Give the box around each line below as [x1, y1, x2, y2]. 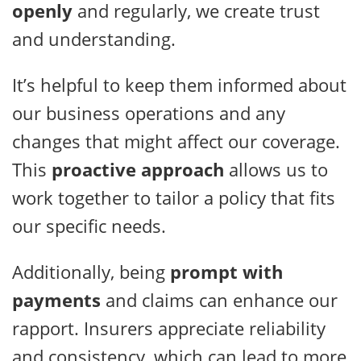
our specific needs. [12, 214, 166, 239]
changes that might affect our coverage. [12, 129, 340, 154]
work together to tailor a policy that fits [12, 185, 335, 210]
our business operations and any [12, 101, 285, 126]
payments [12, 288, 101, 313]
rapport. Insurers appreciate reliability [12, 316, 326, 341]
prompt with [170, 259, 283, 284]
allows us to [224, 157, 328, 182]
